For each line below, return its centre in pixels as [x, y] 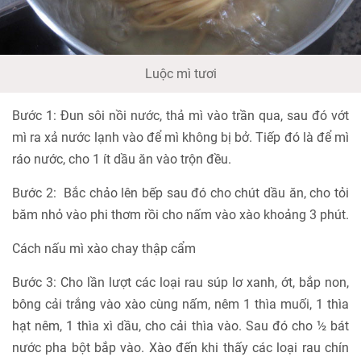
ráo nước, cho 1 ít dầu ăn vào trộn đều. [122, 159]
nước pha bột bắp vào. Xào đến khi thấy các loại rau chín [180, 347]
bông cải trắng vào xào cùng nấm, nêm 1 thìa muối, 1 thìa [180, 304]
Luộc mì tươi [180, 73]
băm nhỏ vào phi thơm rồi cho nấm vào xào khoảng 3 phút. [180, 214]
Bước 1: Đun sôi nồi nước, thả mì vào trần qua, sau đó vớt [180, 115]
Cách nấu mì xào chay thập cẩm [106, 248]
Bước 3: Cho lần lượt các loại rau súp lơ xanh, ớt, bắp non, [180, 282]
